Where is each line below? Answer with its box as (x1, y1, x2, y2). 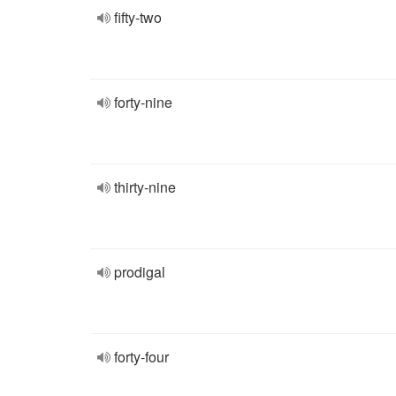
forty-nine (114, 92, 172, 112)
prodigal (114, 262, 165, 282)
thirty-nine (114, 177, 176, 197)
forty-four (114, 346, 169, 367)
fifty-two (114, 7, 162, 27)
